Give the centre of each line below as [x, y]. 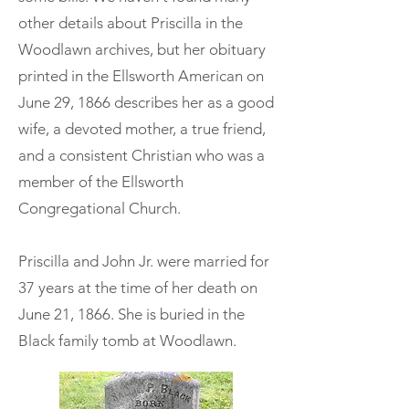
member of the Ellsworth [101, 181]
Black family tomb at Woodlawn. [127, 340]
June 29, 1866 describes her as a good [146, 102]
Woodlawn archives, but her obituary [142, 49]
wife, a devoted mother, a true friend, [142, 128]
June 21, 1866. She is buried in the [131, 314]
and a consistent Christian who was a [142, 155]
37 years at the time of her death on [138, 287]
